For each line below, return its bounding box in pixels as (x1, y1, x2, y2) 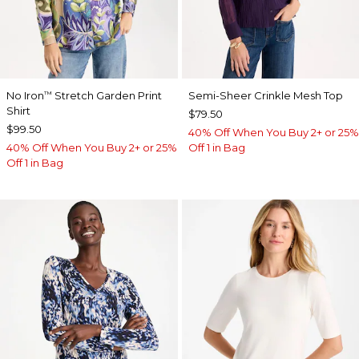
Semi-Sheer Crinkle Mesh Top (188, 88, 343, 102)
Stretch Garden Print (52, 88, 162, 102)
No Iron (6, 88, 44, 102)
